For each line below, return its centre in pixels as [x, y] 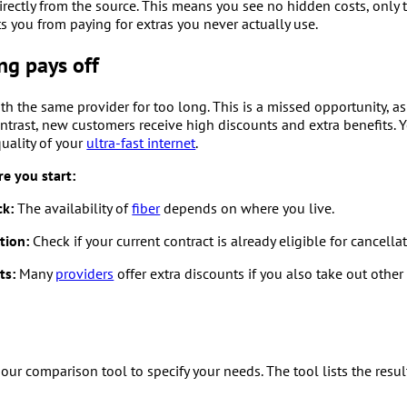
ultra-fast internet [141, 143]
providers [85, 274]
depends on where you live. [248, 208]
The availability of [73, 208]
